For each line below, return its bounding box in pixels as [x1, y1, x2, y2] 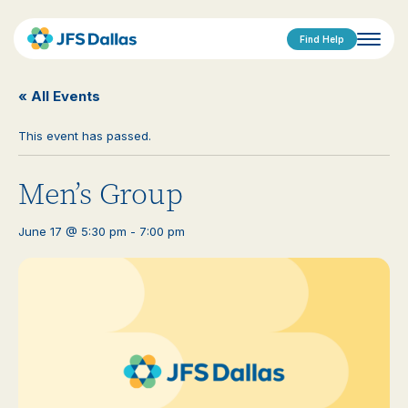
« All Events [18, 87, 100, 105]
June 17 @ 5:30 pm [18, 224, 127, 239]
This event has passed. [18, 128, 151, 143]
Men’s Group [18, 175, 183, 214]
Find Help [300, 33, 344, 45]
